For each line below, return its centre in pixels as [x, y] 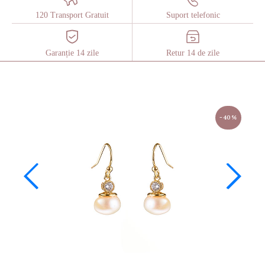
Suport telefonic [193, 15]
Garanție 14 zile [72, 53]
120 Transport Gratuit [72, 15]
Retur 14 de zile [193, 53]
